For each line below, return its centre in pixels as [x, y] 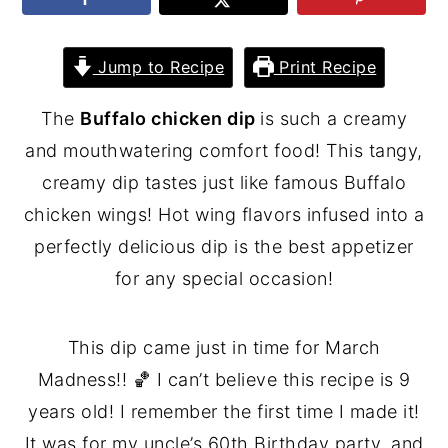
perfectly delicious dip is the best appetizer [224, 246]
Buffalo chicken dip [170, 118]
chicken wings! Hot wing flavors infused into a [224, 214]
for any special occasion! [224, 278]
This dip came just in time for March [224, 347]
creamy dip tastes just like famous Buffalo [224, 182]
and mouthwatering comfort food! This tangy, [224, 150]
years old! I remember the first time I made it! [224, 411]
